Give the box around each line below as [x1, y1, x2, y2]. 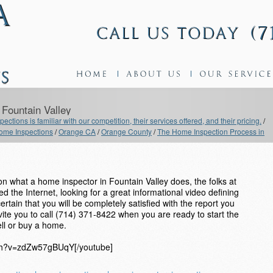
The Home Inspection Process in [157, 126, 264, 136]
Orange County [101, 126, 152, 136]
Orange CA [58, 126, 96, 136]
